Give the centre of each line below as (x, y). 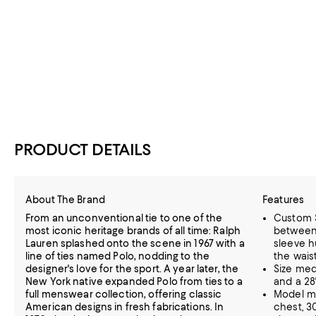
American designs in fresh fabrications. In (125, 307)
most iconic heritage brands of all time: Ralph (133, 231)
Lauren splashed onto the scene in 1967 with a (135, 243)
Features (284, 200)
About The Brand (65, 200)
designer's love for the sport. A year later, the (132, 269)
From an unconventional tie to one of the (124, 218)
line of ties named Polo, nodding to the (118, 256)
